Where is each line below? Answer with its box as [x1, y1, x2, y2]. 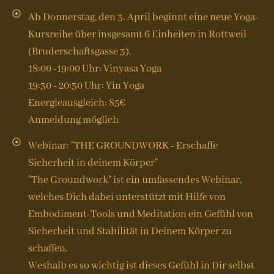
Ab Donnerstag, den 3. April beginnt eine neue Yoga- [28, 10, 259, 24]
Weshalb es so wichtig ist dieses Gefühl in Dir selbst [28, 259, 254, 272]
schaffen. [28, 242, 68, 255]
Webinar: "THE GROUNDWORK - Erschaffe [28, 139, 218, 152]
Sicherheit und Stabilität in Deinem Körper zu [28, 224, 232, 238]
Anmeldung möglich [28, 113, 119, 127]
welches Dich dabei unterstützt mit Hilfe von [28, 190, 226, 204]
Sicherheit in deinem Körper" [28, 156, 158, 169]
